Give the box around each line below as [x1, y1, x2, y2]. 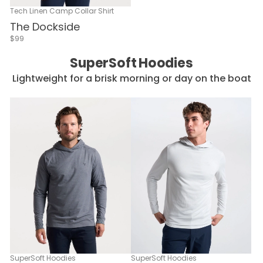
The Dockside [10, 19, 80, 35]
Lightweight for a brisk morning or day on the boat [12, 72, 251, 86]
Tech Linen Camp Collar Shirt [10, 6, 114, 16]
